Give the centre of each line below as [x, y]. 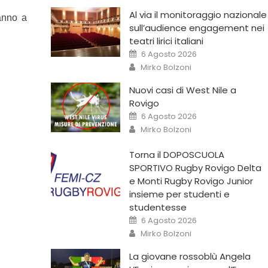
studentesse [158, 207]
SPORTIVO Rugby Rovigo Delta [195, 167]
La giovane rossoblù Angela [190, 256]
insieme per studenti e [179, 194]
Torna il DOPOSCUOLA [176, 154]
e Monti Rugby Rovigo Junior [191, 181]
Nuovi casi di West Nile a [182, 90]
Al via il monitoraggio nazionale [198, 14]
